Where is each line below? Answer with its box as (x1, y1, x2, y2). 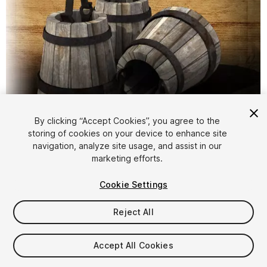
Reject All (113, 207, 154, 217)
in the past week (66, 244, 142, 256)
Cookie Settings (99, 179, 168, 190)
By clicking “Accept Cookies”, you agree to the (35, 116, 221, 126)
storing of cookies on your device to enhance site (27, 128, 227, 138)
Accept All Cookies (94, 240, 173, 250)
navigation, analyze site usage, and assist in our (33, 141, 222, 151)
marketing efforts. (92, 153, 163, 163)
